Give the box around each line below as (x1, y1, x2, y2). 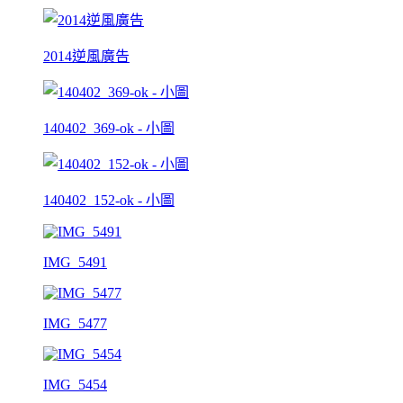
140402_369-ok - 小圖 (43, 120, 175, 136)
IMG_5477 (43, 315, 107, 331)
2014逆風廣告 (43, 48, 130, 64)
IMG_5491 (43, 254, 107, 270)
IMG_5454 (43, 376, 107, 392)
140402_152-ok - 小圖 (43, 192, 175, 208)
